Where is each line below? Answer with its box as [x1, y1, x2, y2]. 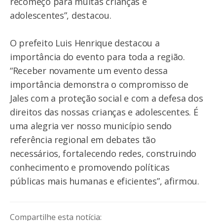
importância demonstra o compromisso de [10, 78, 188, 90]
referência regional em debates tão [10, 134, 156, 146]
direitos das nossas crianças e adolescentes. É [10, 106, 198, 118]
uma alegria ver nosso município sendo [10, 120, 172, 132]
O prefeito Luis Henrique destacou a [10, 37, 160, 49]
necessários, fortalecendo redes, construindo [10, 147, 197, 159]
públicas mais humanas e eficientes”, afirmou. [10, 175, 199, 187]
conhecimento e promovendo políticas [10, 161, 170, 173]
